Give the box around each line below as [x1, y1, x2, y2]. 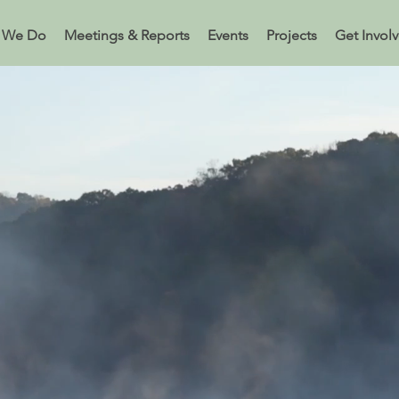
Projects [265, 27, 317, 44]
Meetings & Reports [63, 27, 190, 44]
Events [207, 27, 248, 44]
